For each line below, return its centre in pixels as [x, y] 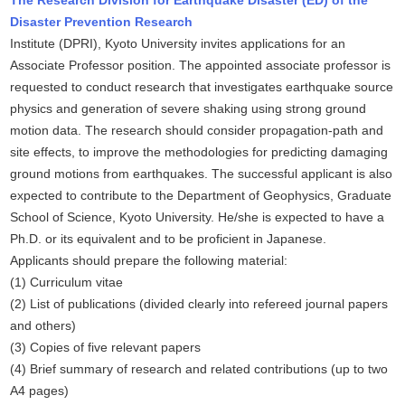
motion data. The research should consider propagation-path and [197, 131]
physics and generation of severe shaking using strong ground [188, 109]
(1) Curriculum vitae [67, 283]
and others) [43, 326]
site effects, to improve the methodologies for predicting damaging [199, 152]
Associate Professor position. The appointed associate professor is [201, 66]
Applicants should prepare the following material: [149, 261]
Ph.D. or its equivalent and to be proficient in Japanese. [169, 239]
